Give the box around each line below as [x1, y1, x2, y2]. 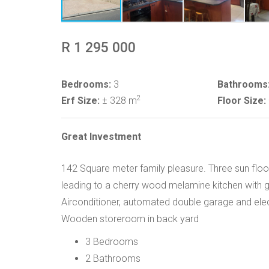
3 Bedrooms [85, 236, 138, 247]
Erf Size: [61, 95, 100, 106]
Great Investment [61, 131, 141, 142]
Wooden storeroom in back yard [61, 213, 199, 225]
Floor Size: [217, 95, 266, 106]
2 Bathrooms [85, 253, 141, 264]
